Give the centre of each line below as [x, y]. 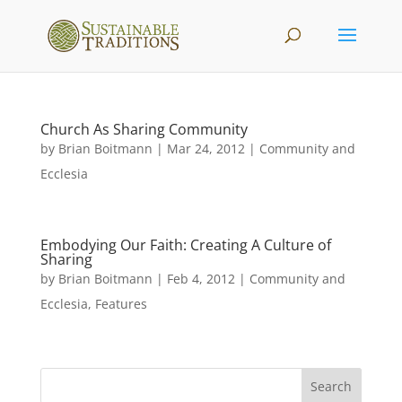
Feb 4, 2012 [201, 279]
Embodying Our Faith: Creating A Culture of [185, 245]
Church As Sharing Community [144, 129]
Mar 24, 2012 [205, 149]
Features [121, 304]
